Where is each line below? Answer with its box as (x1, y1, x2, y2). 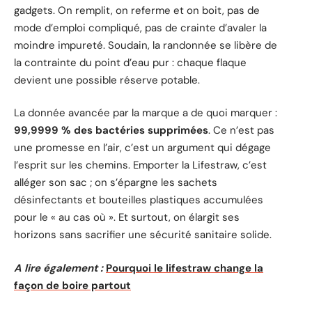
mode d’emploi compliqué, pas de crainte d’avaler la (14, 20, 267, 35)
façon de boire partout (14, 278, 131, 292)
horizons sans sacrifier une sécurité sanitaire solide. (14, 228, 272, 242)
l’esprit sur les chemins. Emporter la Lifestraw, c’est (14, 158, 267, 173)
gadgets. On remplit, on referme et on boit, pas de (14, 3, 260, 17)
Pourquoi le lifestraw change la (106, 260, 263, 275)
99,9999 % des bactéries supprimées (14, 123, 208, 138)
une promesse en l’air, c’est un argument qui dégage (14, 141, 271, 155)
